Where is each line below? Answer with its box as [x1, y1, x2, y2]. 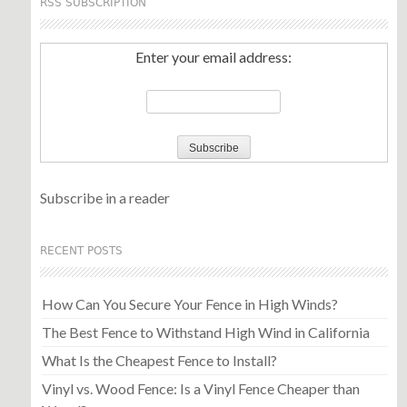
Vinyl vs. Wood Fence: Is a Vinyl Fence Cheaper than [41, 379, 360, 397]
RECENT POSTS [39, 243, 123, 257]
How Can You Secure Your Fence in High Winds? [41, 294, 338, 313]
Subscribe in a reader [39, 188, 170, 206]
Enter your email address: [135, 47, 293, 65]
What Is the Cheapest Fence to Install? [41, 351, 277, 369]
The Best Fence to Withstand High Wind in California [41, 323, 370, 341]
